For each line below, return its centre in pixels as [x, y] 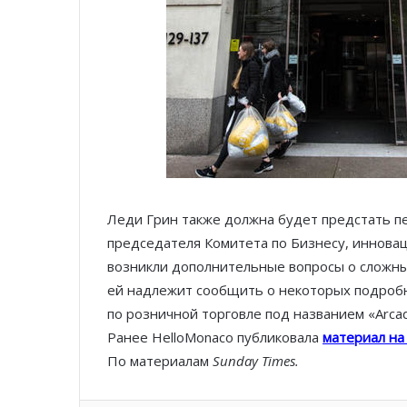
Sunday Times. [256, 361]
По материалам [160, 361]
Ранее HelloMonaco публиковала [215, 338]
